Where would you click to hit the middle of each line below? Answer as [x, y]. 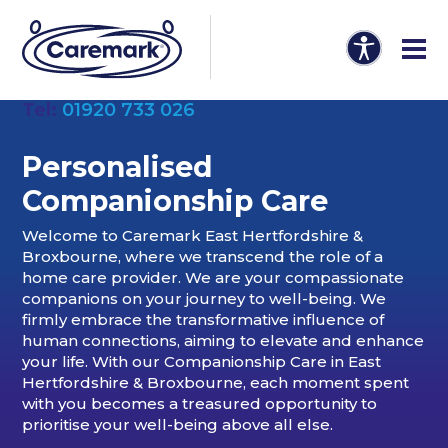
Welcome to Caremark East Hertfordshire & [193, 236]
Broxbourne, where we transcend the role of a [203, 257]
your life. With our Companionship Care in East [202, 362]
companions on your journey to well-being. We [204, 299]
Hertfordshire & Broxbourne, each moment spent [216, 383]
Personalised [118, 167]
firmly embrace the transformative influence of [203, 320]
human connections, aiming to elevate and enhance [223, 341]
